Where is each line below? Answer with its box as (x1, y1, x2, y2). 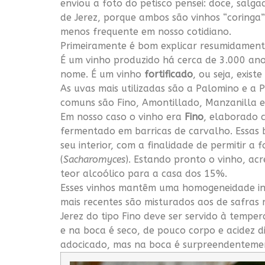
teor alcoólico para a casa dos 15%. (60, 168, 227, 180)
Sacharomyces (63, 154, 125, 166)
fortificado (144, 69, 193, 80)
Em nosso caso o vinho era (60, 111, 185, 123)
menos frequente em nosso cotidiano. (60, 26, 231, 38)
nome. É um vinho (60, 69, 144, 80)
